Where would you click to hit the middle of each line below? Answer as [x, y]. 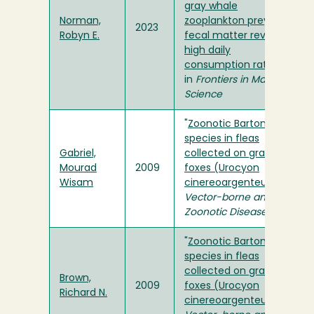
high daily [207, 51]
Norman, [80, 22]
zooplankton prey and [238, 22]
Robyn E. [80, 36]
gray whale [211, 7]
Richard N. [83, 294]
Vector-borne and [228, 198]
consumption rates [231, 66]
